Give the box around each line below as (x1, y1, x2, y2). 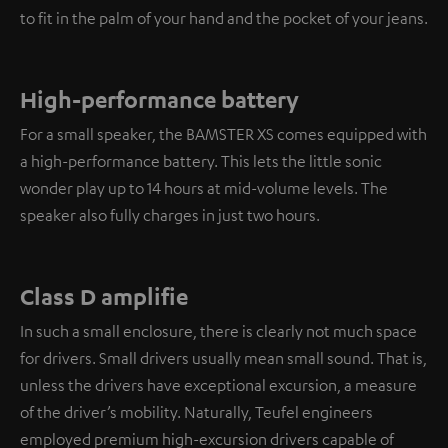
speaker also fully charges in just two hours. (20, 205, 320, 226)
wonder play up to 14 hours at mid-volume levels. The (20, 178, 388, 199)
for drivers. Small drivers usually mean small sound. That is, (20, 348, 427, 369)
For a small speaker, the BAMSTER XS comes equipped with (20, 124, 427, 145)
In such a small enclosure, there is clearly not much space (20, 321, 417, 342)
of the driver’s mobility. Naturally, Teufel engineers (20, 402, 373, 423)
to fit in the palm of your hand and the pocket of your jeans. (20, 8, 428, 29)
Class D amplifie (20, 282, 188, 311)
